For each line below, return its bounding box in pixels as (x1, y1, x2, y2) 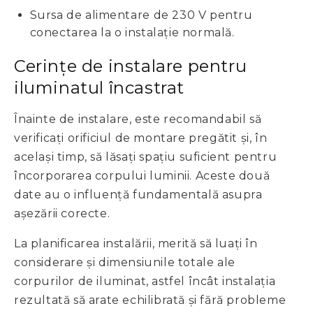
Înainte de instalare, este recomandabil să (14, 112, 262, 126)
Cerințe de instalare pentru (14, 56, 247, 77)
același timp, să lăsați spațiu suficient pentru (14, 150, 277, 164)
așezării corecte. (14, 207, 110, 221)
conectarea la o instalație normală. (29, 26, 235, 40)
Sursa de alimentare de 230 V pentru (29, 8, 253, 22)
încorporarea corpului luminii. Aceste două (14, 169, 270, 183)
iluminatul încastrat (14, 78, 185, 99)
